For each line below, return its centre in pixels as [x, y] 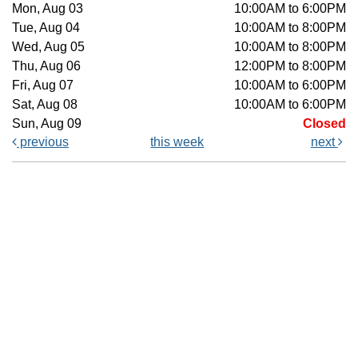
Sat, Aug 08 [45, 105]
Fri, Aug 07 [43, 86]
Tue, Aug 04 [46, 28]
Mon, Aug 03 [48, 9]
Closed [324, 124]
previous [43, 142]
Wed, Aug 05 [48, 47]
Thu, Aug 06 [46, 66]
